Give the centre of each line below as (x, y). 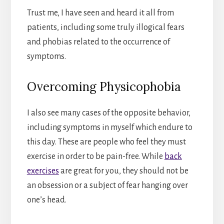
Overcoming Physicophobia (104, 86)
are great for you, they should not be (123, 171)
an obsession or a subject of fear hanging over (107, 185)
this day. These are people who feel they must (106, 142)
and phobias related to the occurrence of (98, 42)
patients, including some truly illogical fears (105, 27)
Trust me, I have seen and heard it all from (100, 13)
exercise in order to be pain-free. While (95, 156)
